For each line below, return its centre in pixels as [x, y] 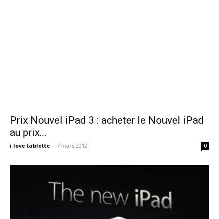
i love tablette [30, 146]
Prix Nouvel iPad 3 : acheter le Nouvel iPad [107, 120]
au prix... [28, 133]
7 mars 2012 [72, 146]
